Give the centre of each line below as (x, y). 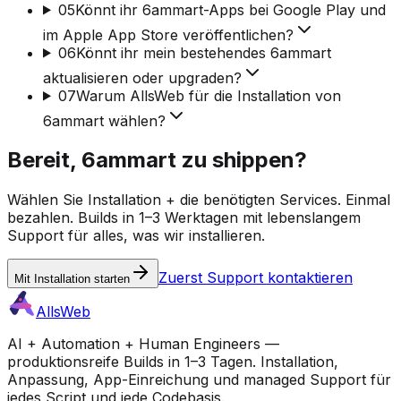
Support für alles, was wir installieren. (136, 236)
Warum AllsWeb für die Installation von (208, 95)
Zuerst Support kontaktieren (256, 278)
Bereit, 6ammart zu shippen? (157, 160)
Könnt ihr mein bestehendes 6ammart (203, 52)
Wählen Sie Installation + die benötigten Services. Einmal (199, 200)
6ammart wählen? (104, 120)
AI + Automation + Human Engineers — (143, 344)
